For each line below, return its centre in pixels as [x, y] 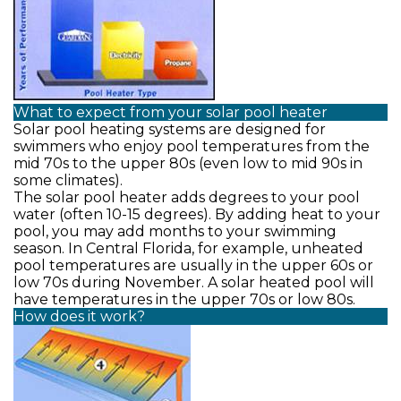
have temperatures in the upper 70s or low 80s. [184, 299]
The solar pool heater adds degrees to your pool [187, 197]
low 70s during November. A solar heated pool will [194, 282]
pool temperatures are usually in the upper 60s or [193, 265]
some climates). [68, 180]
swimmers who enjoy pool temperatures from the [192, 146]
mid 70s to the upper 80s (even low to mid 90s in [188, 163]
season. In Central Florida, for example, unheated [188, 248]
